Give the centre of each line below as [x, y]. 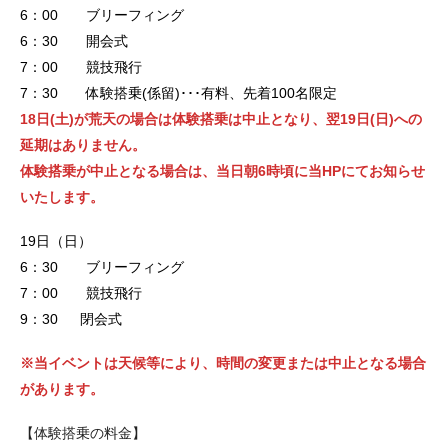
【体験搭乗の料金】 [83, 432]
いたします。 [62, 196]
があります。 [62, 388]
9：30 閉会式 [71, 318]
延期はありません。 [83, 144]
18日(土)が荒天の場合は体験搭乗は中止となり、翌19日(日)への [221, 118]
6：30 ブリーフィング [102, 266]
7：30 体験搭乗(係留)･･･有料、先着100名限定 [178, 92]
